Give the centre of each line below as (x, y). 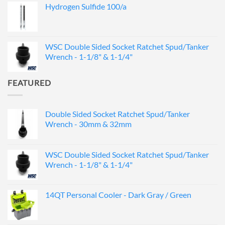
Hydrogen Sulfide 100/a (86, 7)
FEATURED (29, 83)
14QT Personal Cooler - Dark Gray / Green (118, 194)
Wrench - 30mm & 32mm (88, 124)
